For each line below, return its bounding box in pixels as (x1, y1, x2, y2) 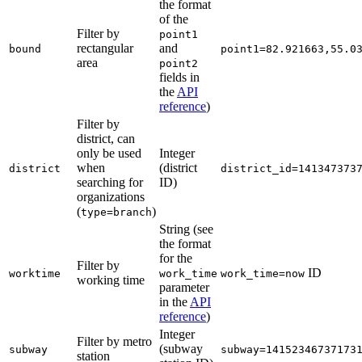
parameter (159, 280, 209, 294)
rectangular (77, 40, 133, 55)
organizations (77, 189, 145, 204)
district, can (77, 131, 135, 145)
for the (159, 250, 192, 265)
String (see (159, 221, 213, 236)
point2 (159, 57, 198, 69)
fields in (159, 69, 200, 84)
